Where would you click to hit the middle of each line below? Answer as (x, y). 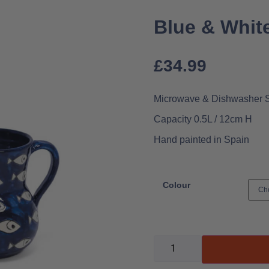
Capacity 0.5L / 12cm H (203, 119)
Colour (177, 185)
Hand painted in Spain (201, 140)
